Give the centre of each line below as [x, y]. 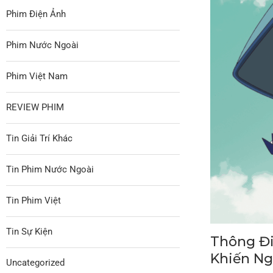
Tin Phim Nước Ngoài [50, 169]
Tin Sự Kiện [29, 231]
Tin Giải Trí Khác [39, 138]
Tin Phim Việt [34, 200]
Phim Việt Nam [37, 76]
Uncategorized [35, 262]
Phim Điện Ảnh [36, 14]
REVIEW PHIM [35, 107]
